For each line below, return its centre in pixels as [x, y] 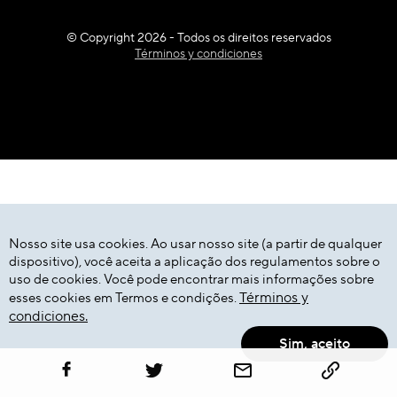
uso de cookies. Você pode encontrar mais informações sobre [191, 280]
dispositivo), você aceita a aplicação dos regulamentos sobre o [195, 262]
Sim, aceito [315, 344]
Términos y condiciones [198, 54]
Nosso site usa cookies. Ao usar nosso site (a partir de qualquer [195, 244]
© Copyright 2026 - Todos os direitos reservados [198, 39]
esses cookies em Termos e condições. [124, 298]
